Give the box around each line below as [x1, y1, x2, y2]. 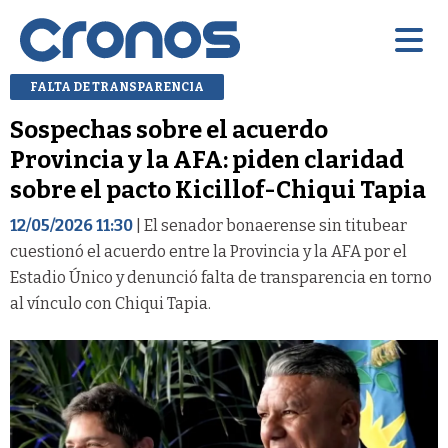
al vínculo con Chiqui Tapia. [10, 293, 211, 313]
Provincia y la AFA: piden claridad [10, 145, 404, 174]
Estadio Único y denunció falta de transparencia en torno [10, 267, 432, 287]
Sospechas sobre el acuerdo [10, 115, 328, 144]
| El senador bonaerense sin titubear [133, 215, 407, 235]
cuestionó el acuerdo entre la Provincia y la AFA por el [10, 241, 407, 261]
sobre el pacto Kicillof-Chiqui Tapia [10, 175, 426, 204]
